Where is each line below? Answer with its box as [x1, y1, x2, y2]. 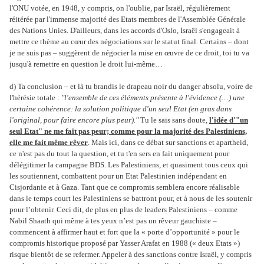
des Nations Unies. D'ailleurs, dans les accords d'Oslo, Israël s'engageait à [9, 26, 240, 35]
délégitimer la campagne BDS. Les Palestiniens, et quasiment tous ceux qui [9, 160, 248, 170]
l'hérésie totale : [9, 93, 61, 103]
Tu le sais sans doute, [138, 115, 209, 125]
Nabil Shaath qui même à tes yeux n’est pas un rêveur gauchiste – [9, 216, 217, 226]
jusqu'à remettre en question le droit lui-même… [9, 60, 163, 69]
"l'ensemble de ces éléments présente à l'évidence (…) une [61, 93, 245, 103]
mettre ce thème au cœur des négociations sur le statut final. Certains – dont [9, 37, 249, 47]
